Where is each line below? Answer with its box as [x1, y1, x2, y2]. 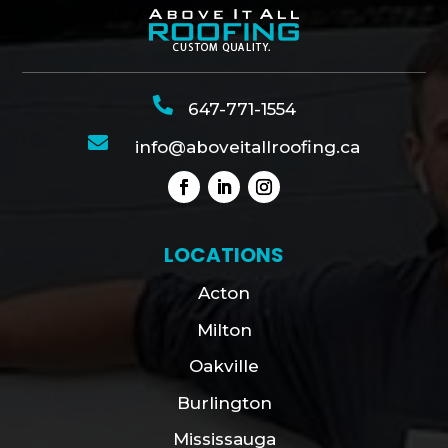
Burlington [176, 392, 272, 413]
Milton [196, 319, 252, 340]
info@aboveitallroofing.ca [135, 137, 360, 158]
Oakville [189, 356, 259, 377]
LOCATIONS [164, 241, 284, 270]
